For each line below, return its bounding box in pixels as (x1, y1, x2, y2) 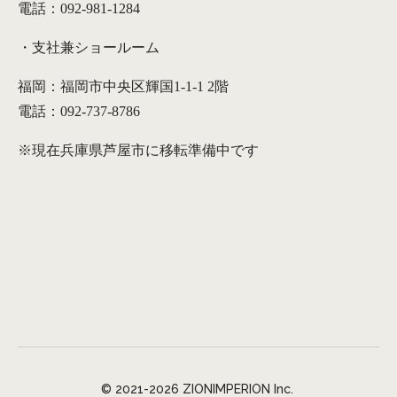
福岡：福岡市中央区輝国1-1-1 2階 (18, 78, 229, 94)
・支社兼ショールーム (18, 39, 160, 55)
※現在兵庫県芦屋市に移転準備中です (18, 142, 259, 158)
